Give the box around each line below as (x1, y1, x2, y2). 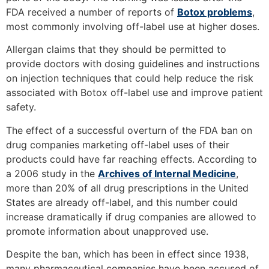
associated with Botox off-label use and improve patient (6, 86, 263, 99)
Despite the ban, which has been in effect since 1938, (6, 248, 249, 261)
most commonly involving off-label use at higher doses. (6, 20, 259, 32)
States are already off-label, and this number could (6, 196, 238, 208)
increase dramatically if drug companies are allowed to (6, 210, 256, 223)
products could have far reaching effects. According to (6, 153, 257, 165)
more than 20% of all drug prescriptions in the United (6, 181, 249, 194)
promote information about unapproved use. (6, 225, 208, 237)
